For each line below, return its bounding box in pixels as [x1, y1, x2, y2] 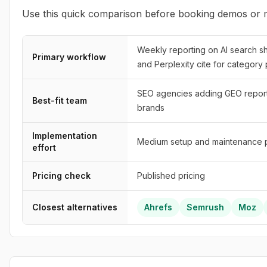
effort [32, 142, 56, 153]
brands [137, 103, 164, 113]
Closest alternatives [32, 202, 117, 212]
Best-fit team [32, 95, 87, 105]
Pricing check [32, 170, 91, 181]
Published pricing [137, 170, 205, 181]
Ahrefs [144, 202, 172, 212]
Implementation [32, 131, 97, 141]
